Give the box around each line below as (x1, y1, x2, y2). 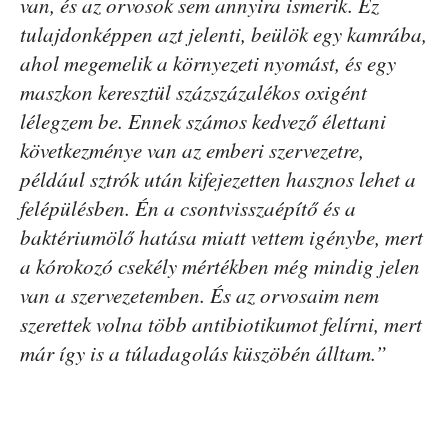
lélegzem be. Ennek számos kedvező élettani (20, 107, 386, 136)
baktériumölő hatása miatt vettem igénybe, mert (20, 223, 423, 252)
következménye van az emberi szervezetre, (20, 136, 364, 165)
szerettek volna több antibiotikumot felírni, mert (20, 310, 422, 339)
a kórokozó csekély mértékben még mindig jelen (20, 252, 420, 281)
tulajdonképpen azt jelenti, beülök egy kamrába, (20, 20, 427, 49)
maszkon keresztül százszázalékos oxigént (20, 78, 367, 107)
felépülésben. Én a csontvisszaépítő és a (20, 194, 356, 223)
